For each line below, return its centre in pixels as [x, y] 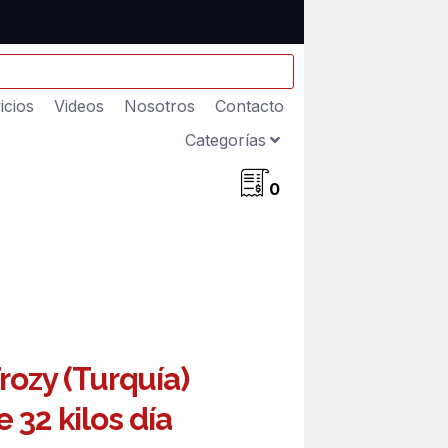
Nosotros [159, 106]
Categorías [225, 140]
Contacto [249, 106]
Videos [79, 106]
